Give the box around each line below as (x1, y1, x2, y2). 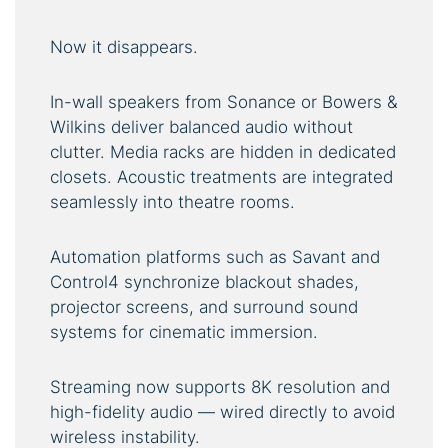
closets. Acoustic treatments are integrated (50, 167, 393, 188)
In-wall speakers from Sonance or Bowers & (50, 92, 398, 113)
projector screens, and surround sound (50, 297, 358, 318)
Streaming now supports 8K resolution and (50, 377, 390, 398)
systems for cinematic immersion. (50, 322, 318, 343)
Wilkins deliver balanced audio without (50, 117, 353, 138)
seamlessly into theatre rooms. (50, 192, 295, 213)
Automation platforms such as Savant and (50, 247, 380, 268)
